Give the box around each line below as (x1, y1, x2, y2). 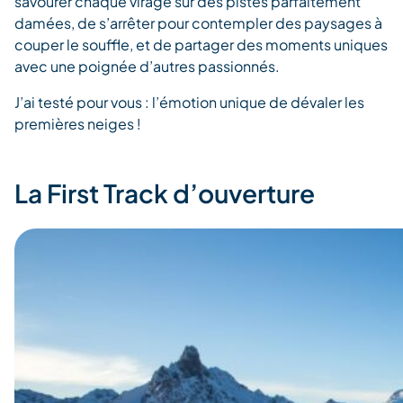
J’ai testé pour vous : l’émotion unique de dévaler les (14, 93, 364, 112)
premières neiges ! (14, 114, 141, 133)
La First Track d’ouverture (14, 177, 315, 209)
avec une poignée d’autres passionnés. (14, 57, 280, 76)
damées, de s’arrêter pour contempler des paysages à (14, 13, 382, 32)
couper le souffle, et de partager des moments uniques (14, 35, 388, 54)
